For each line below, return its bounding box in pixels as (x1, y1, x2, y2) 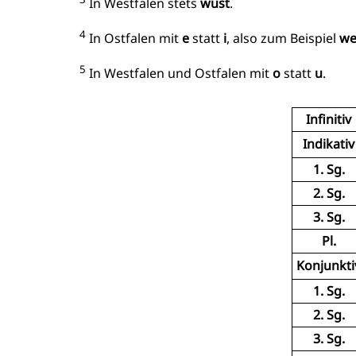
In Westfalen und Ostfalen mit (86, 64, 273, 83)
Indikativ (303, 134, 354, 153)
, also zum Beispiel (226, 29, 339, 48)
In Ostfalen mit (86, 29, 182, 48)
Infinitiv (306, 110, 351, 128)
